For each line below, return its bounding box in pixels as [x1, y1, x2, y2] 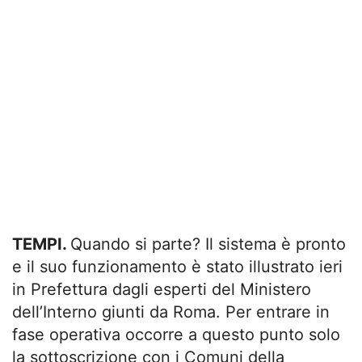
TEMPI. [12, 234, 70, 255]
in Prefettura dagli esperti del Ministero [12, 280, 311, 300]
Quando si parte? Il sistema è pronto [70, 234, 346, 255]
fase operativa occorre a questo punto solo [12, 325, 340, 345]
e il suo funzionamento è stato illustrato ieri [12, 257, 343, 277]
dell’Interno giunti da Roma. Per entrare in [12, 302, 330, 322]
